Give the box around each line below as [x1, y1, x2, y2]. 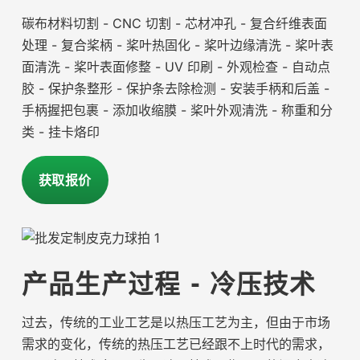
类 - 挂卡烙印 [21, 124, 100, 141]
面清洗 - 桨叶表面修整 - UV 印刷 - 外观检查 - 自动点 [21, 59, 330, 76]
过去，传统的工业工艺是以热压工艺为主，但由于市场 [21, 314, 330, 331]
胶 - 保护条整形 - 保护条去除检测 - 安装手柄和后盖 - [21, 80, 329, 97]
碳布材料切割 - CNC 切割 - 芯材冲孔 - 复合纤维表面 [21, 15, 327, 32]
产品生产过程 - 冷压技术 [21, 269, 316, 302]
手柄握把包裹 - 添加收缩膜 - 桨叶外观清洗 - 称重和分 [21, 102, 333, 119]
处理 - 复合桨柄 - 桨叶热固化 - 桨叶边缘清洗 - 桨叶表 [21, 37, 333, 54]
